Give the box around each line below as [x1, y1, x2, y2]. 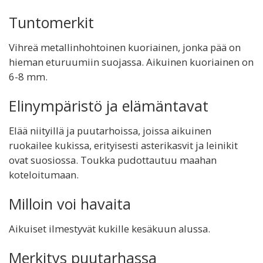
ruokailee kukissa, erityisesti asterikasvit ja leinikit [9, 139, 238, 152]
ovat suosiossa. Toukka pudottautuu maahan [9, 153, 217, 167]
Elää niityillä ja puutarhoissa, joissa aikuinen [9, 124, 211, 137]
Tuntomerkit [9, 12, 94, 32]
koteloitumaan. [9, 168, 79, 181]
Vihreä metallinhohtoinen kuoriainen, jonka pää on [9, 41, 241, 54]
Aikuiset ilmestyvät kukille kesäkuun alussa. [9, 222, 210, 235]
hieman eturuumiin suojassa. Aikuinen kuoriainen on [9, 55, 254, 69]
